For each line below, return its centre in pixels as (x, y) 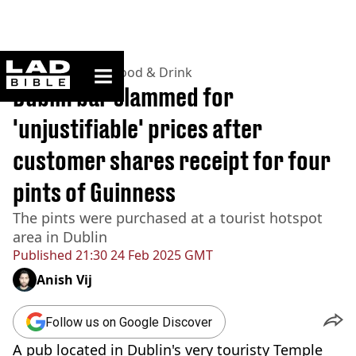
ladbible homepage (117, 66)
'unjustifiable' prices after (137, 129)
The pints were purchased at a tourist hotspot (168, 218)
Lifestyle (81, 72)
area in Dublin (60, 237)
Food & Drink (153, 72)
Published (43, 255)
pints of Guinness (94, 192)
